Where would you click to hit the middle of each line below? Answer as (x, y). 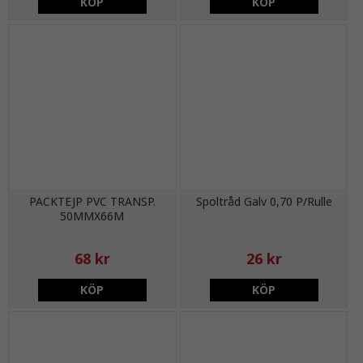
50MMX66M (92, 216)
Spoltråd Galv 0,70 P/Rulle (264, 201)
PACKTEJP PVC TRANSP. (92, 201)
